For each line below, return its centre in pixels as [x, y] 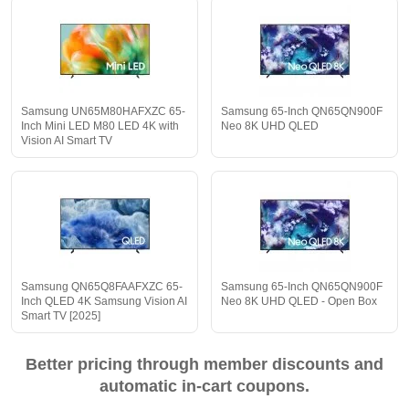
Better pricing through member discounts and [204, 365]
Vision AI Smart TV [67, 141]
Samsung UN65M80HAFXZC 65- [103, 112]
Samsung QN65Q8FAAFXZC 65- [102, 287]
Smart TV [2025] [61, 316]
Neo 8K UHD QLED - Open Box [299, 302]
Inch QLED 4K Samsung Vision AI [104, 302]
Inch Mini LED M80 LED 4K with [100, 126]
